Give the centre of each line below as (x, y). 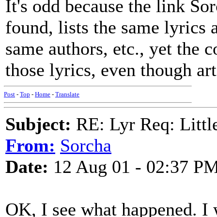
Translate (67, 94)
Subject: (38, 124)
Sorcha (86, 145)
